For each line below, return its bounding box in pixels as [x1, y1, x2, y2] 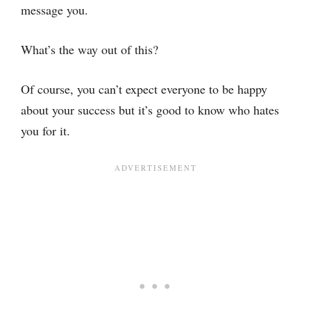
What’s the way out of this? [21, 41, 158, 58]
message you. [21, 1, 88, 18]
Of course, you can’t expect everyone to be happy [21, 81, 267, 97]
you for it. [21, 122, 70, 139]
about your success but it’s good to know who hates [21, 101, 279, 118]
